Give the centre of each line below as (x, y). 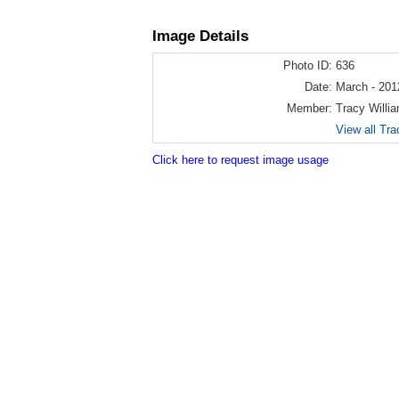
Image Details (200, 36)
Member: (309, 108)
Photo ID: (308, 65)
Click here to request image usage (240, 160)
